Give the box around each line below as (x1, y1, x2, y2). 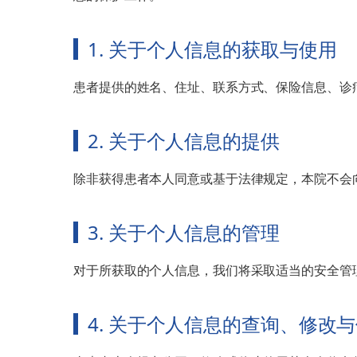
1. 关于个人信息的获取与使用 (88, 36, 337, 63)
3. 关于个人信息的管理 (88, 219, 280, 246)
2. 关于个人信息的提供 (88, 127, 280, 155)
